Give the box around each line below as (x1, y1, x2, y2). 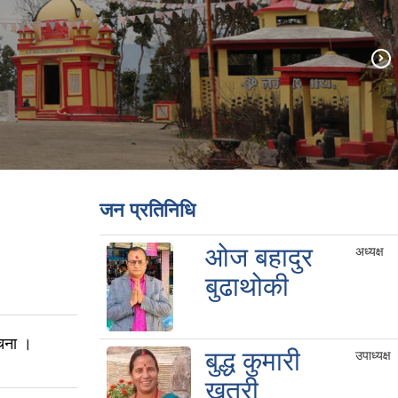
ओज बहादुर (205, 243, 313, 273)
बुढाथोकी (205, 272, 289, 302)
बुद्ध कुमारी (205, 346, 300, 377)
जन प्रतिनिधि (99, 199, 195, 222)
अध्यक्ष (355, 244, 384, 259)
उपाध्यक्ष (355, 348, 391, 363)
